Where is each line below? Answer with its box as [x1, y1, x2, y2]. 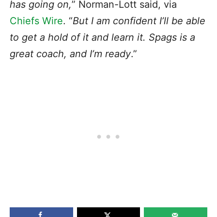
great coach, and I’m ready [10, 47, 131, 60]
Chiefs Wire [10, 15, 63, 27]
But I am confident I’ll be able [73, 15, 205, 27]
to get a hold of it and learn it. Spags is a [10, 31, 195, 43]
